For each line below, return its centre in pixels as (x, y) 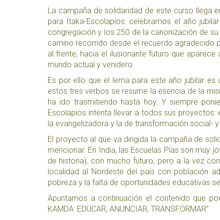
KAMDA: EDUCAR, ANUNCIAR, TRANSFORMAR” (128, 209)
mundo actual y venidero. (91, 64)
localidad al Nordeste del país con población (130, 171)
